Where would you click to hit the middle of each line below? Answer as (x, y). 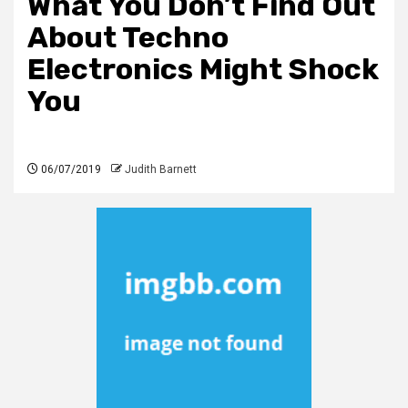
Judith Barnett (161, 170)
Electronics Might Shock (203, 70)
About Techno (128, 38)
